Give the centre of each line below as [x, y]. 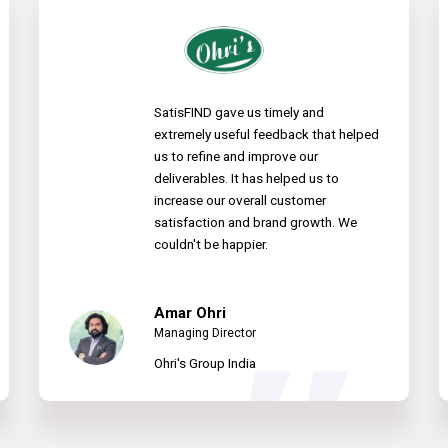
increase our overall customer [240, 200]
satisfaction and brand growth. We [255, 222]
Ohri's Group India [205, 363]
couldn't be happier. [211, 244]
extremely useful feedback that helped [266, 134]
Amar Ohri [190, 313]
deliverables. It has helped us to [246, 178]
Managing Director [205, 333]
